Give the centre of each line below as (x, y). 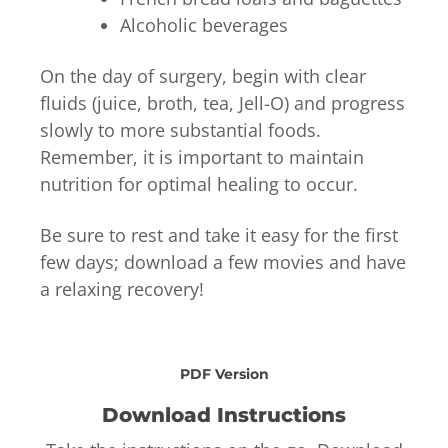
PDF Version (224, 374)
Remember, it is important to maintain (202, 157)
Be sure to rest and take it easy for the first (219, 235)
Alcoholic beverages (204, 25)
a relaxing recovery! (122, 289)
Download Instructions (224, 415)
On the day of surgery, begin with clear (203, 76)
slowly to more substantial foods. (180, 130)
